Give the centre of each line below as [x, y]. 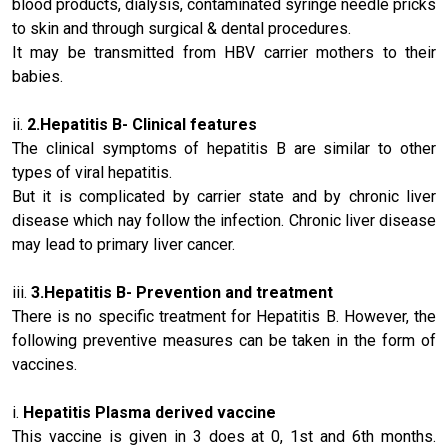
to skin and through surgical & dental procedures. [181, 28]
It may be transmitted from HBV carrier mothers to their [224, 52]
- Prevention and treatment [229, 292]
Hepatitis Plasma [87, 412]
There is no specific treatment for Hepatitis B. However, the [224, 316]
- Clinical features [189, 124]
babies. [37, 76]
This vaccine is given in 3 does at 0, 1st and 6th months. [224, 436]
